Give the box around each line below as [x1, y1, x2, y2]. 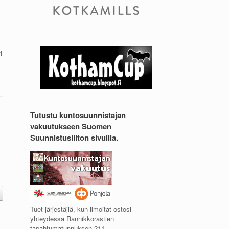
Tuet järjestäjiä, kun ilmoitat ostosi [30, 203, 132, 214]
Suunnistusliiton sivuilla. [30, 131, 119, 143]
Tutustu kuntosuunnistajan [30, 109, 126, 121]
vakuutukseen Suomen [30, 120, 112, 132]
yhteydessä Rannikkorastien [30, 213, 114, 223]
